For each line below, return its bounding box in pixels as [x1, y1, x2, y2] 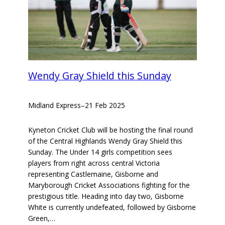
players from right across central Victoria [28, 158, 160, 168]
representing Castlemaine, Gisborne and [28, 169, 158, 179]
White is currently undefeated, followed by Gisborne [28, 202, 196, 212]
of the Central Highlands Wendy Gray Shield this [28, 136, 182, 146]
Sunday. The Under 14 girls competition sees [28, 147, 172, 157]
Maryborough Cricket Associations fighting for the [28, 180, 190, 190]
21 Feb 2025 [85, 100, 125, 110]
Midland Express [28, 100, 81, 110]
